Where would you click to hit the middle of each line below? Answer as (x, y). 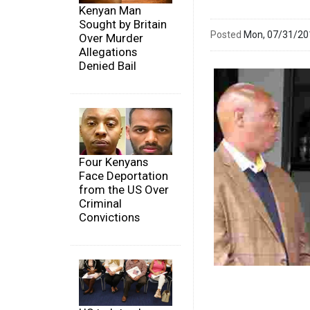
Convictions (109, 217)
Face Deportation (124, 175)
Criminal (100, 203)
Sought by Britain (123, 25)
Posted (226, 34)
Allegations (108, 52)
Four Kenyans (113, 162)
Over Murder (111, 38)
